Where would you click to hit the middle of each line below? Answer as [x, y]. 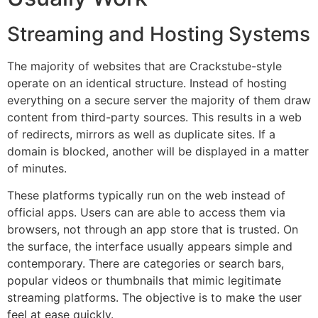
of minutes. [37, 168]
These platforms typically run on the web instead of [146, 195]
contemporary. [46, 263]
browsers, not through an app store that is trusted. [143, 229]
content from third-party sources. [98, 117]
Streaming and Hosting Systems [159, 34]
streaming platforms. [63, 297]
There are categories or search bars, [186, 263]
